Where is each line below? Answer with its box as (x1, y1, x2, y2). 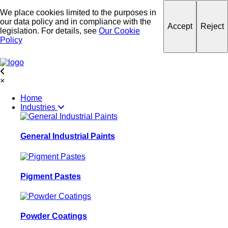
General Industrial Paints (20, 132, 115, 141)
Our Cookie (99, 26, 140, 35)
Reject (201, 22, 224, 31)
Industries (20, 103, 58, 111)
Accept (167, 22, 192, 31)
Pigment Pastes (20, 172, 81, 181)
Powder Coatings (20, 212, 87, 221)
